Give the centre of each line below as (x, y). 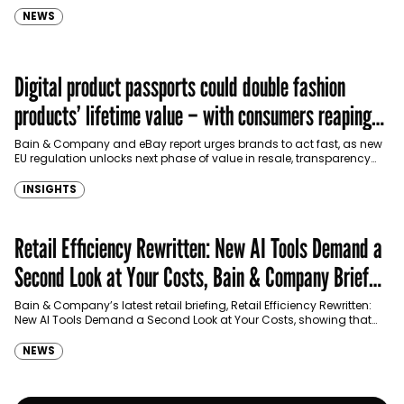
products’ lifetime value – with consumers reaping (193, 116)
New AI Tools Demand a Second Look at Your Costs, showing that (193, 320)
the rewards (57, 145)
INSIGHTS (50, 190)
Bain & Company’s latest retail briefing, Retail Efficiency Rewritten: (193, 306)
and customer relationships (91, 173)
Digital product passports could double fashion (180, 87)
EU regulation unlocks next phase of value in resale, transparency (193, 159)
